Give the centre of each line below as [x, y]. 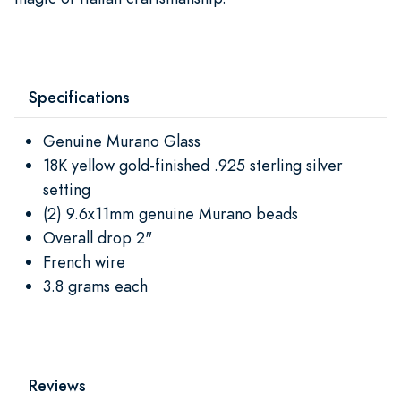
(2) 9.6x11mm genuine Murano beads [171, 213]
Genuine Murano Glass [122, 141]
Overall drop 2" [98, 237]
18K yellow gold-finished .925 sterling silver [193, 165]
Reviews [57, 385]
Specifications [79, 97]
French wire [84, 261]
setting [67, 189]
